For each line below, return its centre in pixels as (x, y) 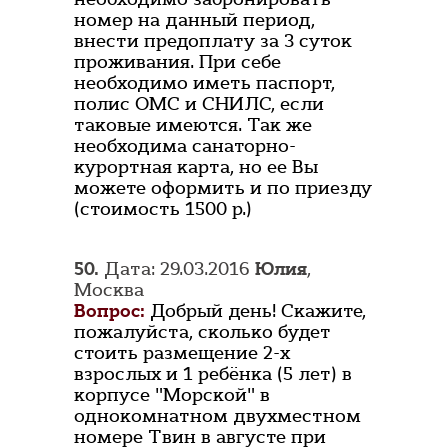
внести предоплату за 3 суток (213, 41)
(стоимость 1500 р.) (163, 209)
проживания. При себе (177, 62)
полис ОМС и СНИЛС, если (199, 104)
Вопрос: (109, 311)
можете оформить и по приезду (223, 188)
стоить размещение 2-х (182, 353)
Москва (109, 290)
